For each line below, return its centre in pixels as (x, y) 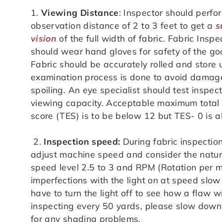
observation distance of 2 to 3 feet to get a (123, 25)
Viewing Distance (80, 12)
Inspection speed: (82, 141)
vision (44, 38)
